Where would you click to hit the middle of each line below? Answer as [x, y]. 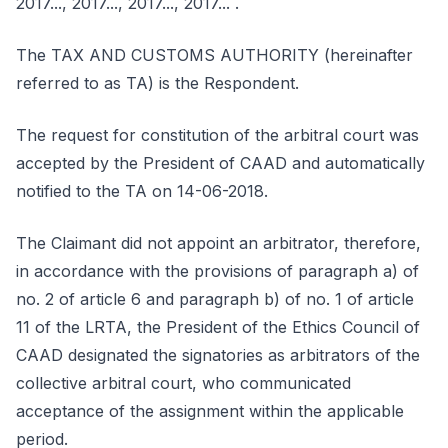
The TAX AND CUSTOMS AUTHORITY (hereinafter [214, 55]
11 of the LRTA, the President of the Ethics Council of [218, 327]
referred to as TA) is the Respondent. [157, 83]
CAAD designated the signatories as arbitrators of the [218, 355]
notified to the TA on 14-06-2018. [142, 191]
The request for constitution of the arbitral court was [217, 135]
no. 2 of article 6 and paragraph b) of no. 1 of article [215, 299]
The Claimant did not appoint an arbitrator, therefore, [218, 243]
